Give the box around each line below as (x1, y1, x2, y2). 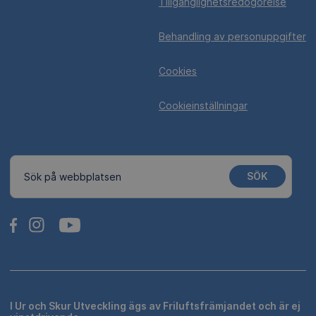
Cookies (159, 64, 197, 77)
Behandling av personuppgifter (159, 30, 306, 42)
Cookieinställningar (159, 99, 248, 111)
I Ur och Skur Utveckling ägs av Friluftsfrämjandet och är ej (10, 299, 300, 312)
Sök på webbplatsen (24, 170, 121, 183)
